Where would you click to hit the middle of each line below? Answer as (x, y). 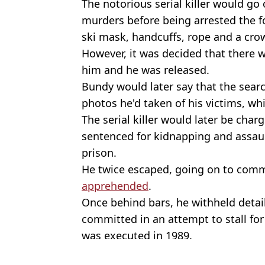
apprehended (115, 185)
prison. (99, 152)
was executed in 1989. (137, 235)
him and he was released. (146, 70)
